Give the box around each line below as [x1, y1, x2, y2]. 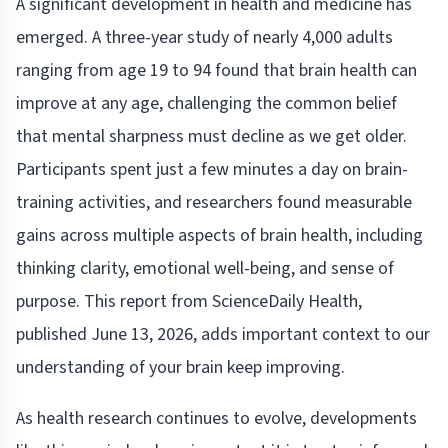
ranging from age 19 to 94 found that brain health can [16, 58, 417, 84]
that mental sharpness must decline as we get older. [16, 124, 407, 150]
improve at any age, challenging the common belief [16, 91, 397, 117]
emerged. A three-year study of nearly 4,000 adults [16, 25, 393, 51]
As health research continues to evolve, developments [16, 406, 417, 432]
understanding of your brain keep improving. [16, 355, 345, 381]
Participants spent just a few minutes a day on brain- [16, 157, 408, 183]
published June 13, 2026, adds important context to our [16, 322, 430, 348]
